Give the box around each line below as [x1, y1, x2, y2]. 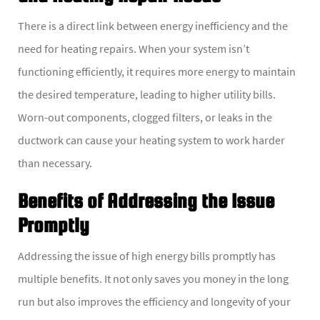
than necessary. [18, 155, 92, 170]
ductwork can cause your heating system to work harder [18, 132, 285, 147]
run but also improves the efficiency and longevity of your [18, 294, 291, 309]
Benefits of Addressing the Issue [18, 189, 274, 212]
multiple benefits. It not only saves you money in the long [18, 271, 289, 286]
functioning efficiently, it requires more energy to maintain [18, 64, 296, 79]
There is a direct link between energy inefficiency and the [18, 18, 288, 33]
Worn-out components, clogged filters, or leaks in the [18, 109, 272, 124]
